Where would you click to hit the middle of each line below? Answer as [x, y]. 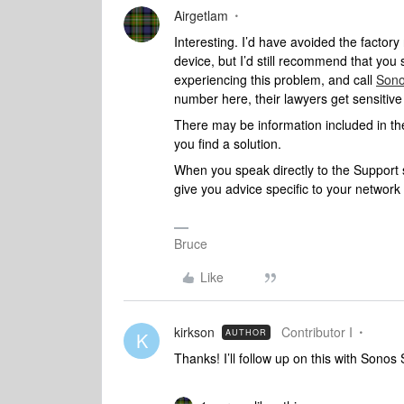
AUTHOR [246, 332]
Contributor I [317, 332]
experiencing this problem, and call [275, 79]
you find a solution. [228, 143]
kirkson [194, 332]
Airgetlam [201, 15]
